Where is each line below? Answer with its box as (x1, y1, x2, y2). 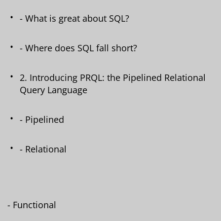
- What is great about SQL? (20, 12, 129, 24)
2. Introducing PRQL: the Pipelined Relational (20, 71, 206, 83)
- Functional (7, 198, 56, 211)
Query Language (20, 83, 87, 96)
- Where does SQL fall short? (20, 41, 137, 54)
